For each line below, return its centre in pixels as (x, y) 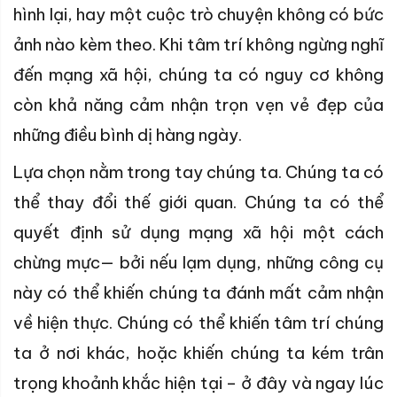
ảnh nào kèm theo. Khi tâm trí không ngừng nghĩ (198, 45)
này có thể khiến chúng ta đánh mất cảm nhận (198, 293)
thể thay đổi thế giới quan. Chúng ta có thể (198, 202)
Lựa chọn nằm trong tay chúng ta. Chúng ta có (198, 172)
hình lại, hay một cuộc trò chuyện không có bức (198, 15)
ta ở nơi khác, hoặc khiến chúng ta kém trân (198, 353)
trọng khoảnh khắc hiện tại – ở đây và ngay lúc (198, 383)
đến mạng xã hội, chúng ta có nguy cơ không (198, 75)
